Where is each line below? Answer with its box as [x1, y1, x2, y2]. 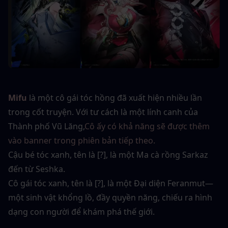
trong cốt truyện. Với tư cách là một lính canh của [8, 106, 198, 118]
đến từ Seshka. [8, 163, 65, 175]
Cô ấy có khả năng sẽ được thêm [84, 121, 210, 132]
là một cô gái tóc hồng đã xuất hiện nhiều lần [29, 92, 202, 104]
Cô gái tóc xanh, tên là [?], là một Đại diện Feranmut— [8, 178, 213, 189]
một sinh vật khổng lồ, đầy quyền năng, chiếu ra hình [8, 192, 212, 204]
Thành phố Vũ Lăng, [8, 121, 84, 132]
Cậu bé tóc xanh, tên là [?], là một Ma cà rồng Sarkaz [8, 149, 208, 161]
